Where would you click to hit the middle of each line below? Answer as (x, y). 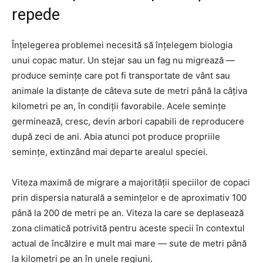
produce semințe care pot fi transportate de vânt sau (121, 76)
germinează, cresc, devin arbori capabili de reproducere (128, 122)
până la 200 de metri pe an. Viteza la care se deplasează (128, 213)
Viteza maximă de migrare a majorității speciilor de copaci (131, 183)
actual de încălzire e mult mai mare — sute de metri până (129, 244)
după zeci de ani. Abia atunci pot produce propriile (116, 137)
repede (36, 15)
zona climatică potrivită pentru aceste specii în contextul (128, 228)
